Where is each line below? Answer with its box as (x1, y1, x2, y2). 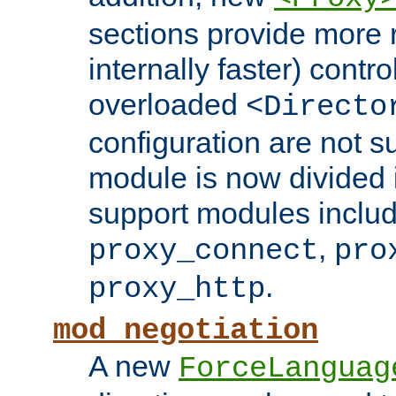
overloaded (88, 88, 246, 122)
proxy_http (88, 272, 265, 307)
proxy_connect (88, 234, 318, 269)
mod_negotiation (53, 314, 318, 348)
